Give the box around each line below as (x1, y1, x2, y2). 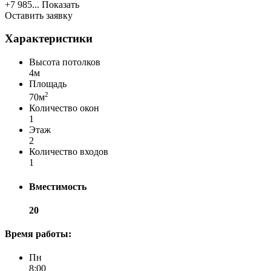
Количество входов (29, 146, 108, 157)
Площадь (29, 79, 67, 90)
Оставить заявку (5, 10, 73, 21)
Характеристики (5, 32, 93, 45)
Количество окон (29, 103, 99, 114)
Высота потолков (29, 57, 100, 68)
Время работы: (5, 229, 71, 240)
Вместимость (29, 181, 87, 192)
